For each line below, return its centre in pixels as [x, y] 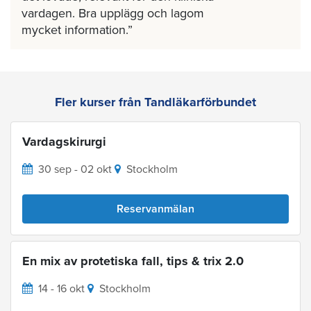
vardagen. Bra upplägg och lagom [113, 13]
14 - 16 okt [61, 288]
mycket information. [75, 30]
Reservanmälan [155, 209]
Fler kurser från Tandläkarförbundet [155, 102]
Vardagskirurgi [64, 141]
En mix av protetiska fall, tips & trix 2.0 [133, 261]
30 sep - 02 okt [75, 169]
